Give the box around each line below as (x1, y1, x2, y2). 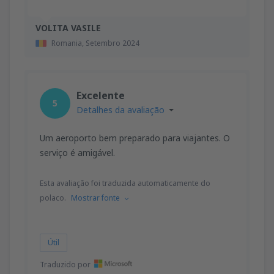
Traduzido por (40, 259, 91, 270)
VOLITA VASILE (35, 21, 101, 34)
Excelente (76, 88, 125, 102)
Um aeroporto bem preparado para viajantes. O (40, 131, 230, 144)
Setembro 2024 (86, 37, 139, 48)
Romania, (51, 37, 86, 48)
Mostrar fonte (71, 192, 120, 203)
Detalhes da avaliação (76, 103, 165, 116)
